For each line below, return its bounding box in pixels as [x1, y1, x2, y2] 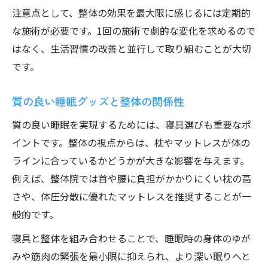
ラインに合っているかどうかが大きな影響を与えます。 [12, 153, 249, 167]
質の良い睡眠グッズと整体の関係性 [12, 93, 184, 109]
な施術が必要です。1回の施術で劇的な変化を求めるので [12, 23, 255, 38]
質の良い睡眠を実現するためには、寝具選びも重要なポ [12, 117, 251, 132]
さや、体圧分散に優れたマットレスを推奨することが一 [12, 189, 251, 203]
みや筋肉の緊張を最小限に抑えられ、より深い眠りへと [12, 249, 251, 263]
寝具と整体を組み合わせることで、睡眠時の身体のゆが [12, 231, 251, 245]
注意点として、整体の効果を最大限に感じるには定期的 [12, 5, 251, 20]
